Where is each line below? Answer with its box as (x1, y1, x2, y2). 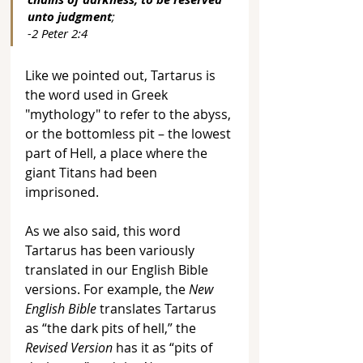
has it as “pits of (113, 339, 216, 357)
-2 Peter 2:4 (28, 25, 88, 42)
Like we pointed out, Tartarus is (25, 66, 219, 85)
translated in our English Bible (25, 261, 211, 280)
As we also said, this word (25, 222, 184, 241)
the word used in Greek (25, 86, 171, 105)
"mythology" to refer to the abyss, (25, 105, 234, 124)
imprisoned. (25, 183, 102, 202)
